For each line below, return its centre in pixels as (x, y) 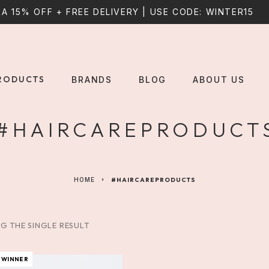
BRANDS (92, 80)
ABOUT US (219, 80)
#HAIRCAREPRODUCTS (153, 180)
